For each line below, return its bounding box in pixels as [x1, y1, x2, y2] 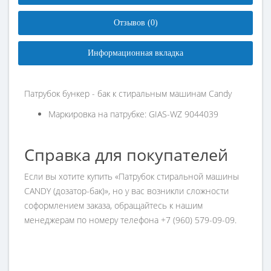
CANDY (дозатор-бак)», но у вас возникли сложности [24, 185, 229, 197]
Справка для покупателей [24, 143, 228, 166]
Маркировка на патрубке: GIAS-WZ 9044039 [48, 108, 218, 120]
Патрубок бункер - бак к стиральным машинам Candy [24, 88, 232, 99]
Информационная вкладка [88, 48, 183, 57]
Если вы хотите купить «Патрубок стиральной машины [24, 171, 239, 182]
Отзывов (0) [113, 18, 158, 27]
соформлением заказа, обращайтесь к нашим [24, 200, 203, 211]
